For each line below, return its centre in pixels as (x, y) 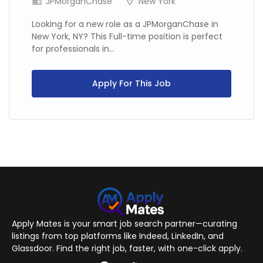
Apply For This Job (131, 83)
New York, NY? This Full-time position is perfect (127, 36)
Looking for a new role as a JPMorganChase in (125, 24)
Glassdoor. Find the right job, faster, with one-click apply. (127, 248)
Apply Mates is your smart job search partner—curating (124, 224)
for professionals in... (73, 49)
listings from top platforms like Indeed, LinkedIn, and (118, 236)
